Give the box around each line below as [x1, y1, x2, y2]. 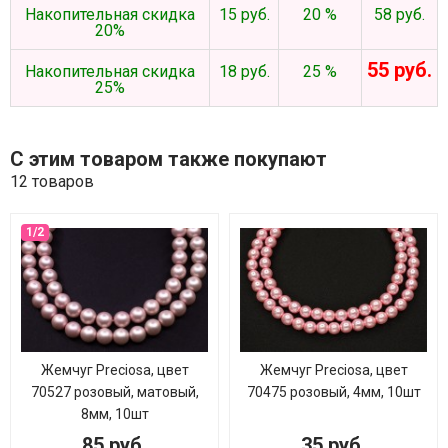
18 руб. [218, 62, 270, 81]
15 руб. [218, 5, 270, 24]
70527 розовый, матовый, [30, 384, 199, 400]
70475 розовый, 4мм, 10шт [246, 384, 421, 400]
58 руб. [374, 5, 425, 24]
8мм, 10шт [80, 406, 149, 422]
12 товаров [10, 172, 94, 191]
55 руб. [367, 58, 432, 82]
